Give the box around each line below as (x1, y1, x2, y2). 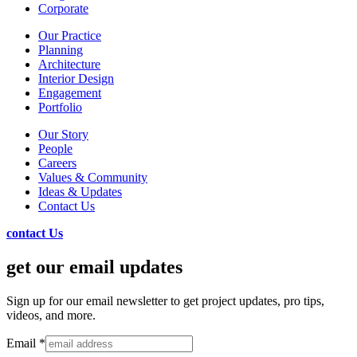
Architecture (38, 57, 100, 71)
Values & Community (38, 171, 147, 184)
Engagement (38, 86, 101, 100)
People (38, 142, 73, 155)
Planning (38, 43, 83, 57)
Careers (38, 156, 76, 170)
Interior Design (38, 72, 114, 85)
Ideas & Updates (38, 185, 122, 198)
